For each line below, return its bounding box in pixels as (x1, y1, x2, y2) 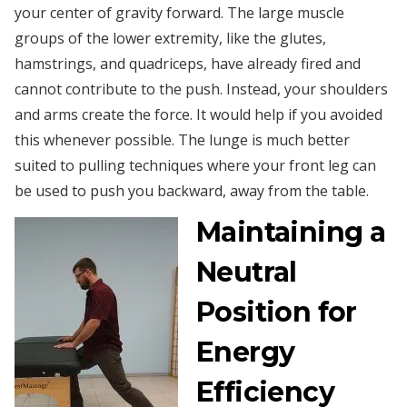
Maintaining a (196, 214, 386, 249)
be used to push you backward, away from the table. (15, 180, 369, 201)
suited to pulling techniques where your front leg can (15, 154, 376, 175)
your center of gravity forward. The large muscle (15, 2, 344, 23)
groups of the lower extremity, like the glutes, (15, 27, 326, 48)
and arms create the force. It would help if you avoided (15, 104, 382, 124)
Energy (196, 334, 295, 369)
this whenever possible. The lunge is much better (15, 129, 350, 150)
